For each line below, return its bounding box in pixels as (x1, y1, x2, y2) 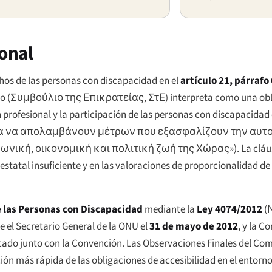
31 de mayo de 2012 (149, 219, 238, 234)
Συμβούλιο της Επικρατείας (10, 90, 144, 105)
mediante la (143, 202, 197, 217)
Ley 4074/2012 (197, 202, 262, 217)
